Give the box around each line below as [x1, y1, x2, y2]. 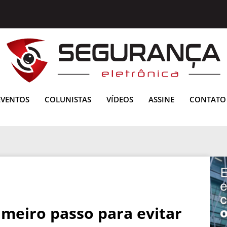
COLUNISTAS [45, 94, 91, 104]
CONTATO [190, 94, 226, 104]
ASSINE [148, 94, 174, 104]
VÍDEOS [106, 94, 133, 104]
